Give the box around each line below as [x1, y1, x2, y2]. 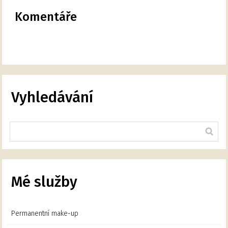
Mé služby [11, 173, 78, 191]
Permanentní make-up [11, 209, 79, 218]
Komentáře [15, 10, 77, 24]
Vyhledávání [11, 89, 94, 107]
